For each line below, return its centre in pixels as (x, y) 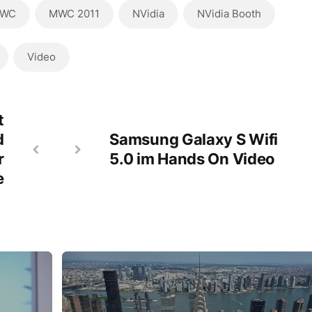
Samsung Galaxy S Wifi (194, 139)
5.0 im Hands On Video (193, 159)
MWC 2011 (74, 14)
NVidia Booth (229, 14)
